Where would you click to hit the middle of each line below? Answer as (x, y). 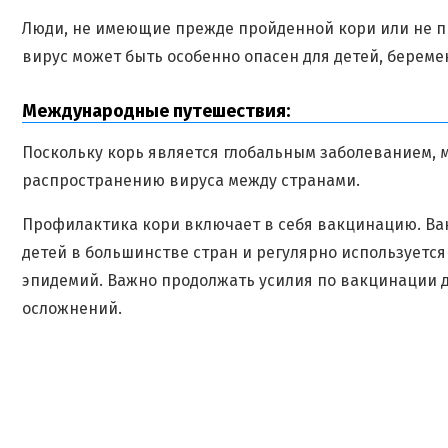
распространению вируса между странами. (191, 180)
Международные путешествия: (156, 111)
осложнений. (72, 308)
